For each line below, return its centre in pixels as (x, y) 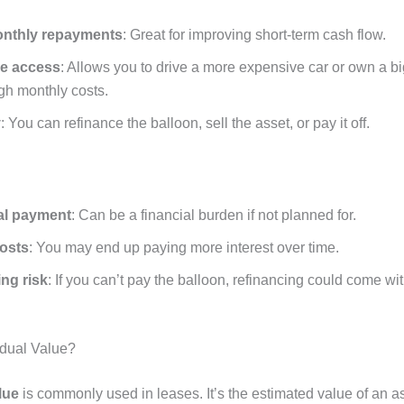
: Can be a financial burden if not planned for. (214, 215)
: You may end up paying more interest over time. (184, 247)
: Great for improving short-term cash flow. (254, 35)
